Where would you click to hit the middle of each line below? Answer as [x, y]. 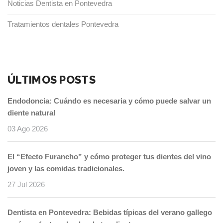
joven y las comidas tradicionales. [66, 169]
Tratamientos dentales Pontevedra [63, 24]
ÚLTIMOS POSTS [52, 80]
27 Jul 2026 [26, 185]
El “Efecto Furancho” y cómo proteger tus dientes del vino [109, 157]
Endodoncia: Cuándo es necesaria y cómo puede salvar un [109, 101]
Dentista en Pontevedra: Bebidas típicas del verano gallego [110, 213]
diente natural [31, 113]
